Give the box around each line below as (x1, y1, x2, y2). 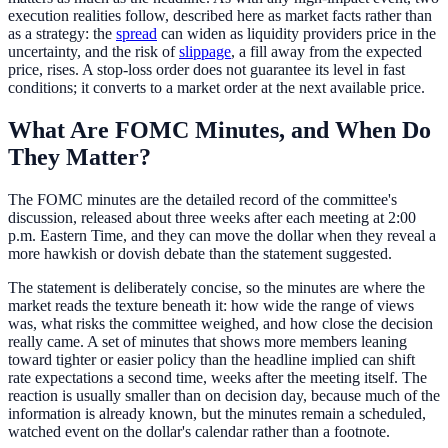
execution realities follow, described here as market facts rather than (8, 7, 432, 25)
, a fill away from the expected (231, 43, 422, 61)
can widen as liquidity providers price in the (157, 25, 436, 43)
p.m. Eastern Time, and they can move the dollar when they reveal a (8, 227, 436, 245)
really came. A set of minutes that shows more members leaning (8, 333, 407, 351)
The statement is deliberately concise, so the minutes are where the (8, 279, 425, 297)
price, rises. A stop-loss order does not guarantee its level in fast (8, 61, 405, 79)
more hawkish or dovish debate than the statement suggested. (8, 245, 392, 263)
